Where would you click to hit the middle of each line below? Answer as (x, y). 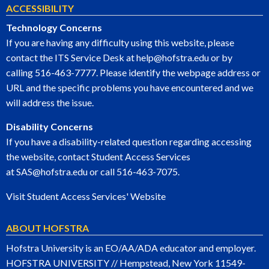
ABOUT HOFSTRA (47, 228)
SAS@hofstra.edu (52, 171)
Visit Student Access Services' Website (86, 196)
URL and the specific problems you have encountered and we (130, 87)
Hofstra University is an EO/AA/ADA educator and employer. (131, 248)
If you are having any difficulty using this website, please (120, 42)
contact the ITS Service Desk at (71, 57)
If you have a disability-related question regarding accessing (129, 141)
